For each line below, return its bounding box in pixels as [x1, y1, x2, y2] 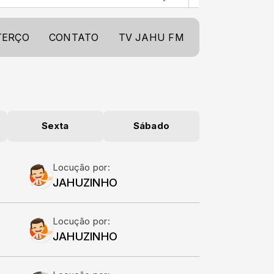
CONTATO [48, 31, 99, 43]
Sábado [133, 120, 170, 131]
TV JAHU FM [118, 31, 184, 43]
